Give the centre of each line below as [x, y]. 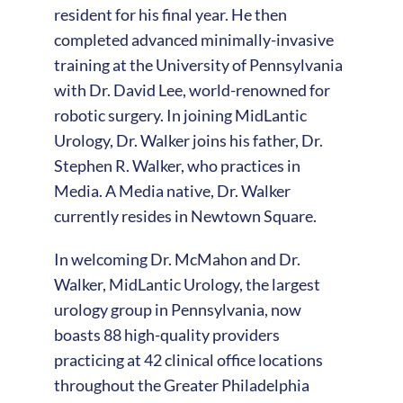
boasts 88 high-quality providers [166, 334]
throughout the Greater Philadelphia [181, 385]
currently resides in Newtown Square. [185, 215]
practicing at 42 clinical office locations [188, 359]
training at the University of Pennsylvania [198, 64]
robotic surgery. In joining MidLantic [180, 115]
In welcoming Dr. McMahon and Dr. [177, 259]
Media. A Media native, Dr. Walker [172, 190]
